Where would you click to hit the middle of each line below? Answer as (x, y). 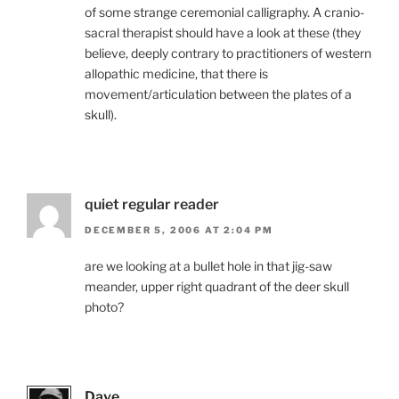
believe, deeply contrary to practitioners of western (228, 53)
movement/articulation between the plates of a (218, 94)
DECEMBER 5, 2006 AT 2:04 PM (179, 229)
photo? (104, 306)
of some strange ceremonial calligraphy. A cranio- (224, 12)
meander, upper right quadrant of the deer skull (217, 286)
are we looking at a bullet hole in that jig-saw (208, 265)
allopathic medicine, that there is (176, 74)
